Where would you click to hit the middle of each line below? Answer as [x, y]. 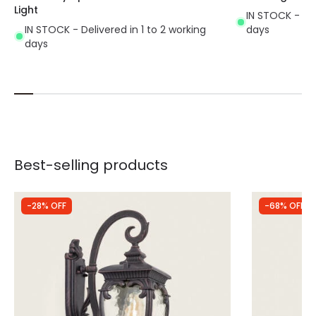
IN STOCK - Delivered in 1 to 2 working [115, 29]
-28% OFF [47, 205]
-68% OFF [284, 205]
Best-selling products [91, 165]
